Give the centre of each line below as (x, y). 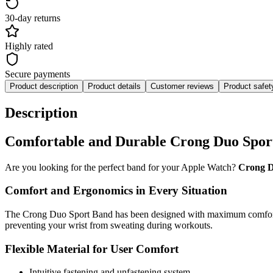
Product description (44, 86)
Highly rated (29, 46)
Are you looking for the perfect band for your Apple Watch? (122, 167)
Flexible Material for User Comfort (92, 249)
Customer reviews (182, 86)
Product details (114, 86)
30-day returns (33, 18)
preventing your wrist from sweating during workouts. (109, 225)
